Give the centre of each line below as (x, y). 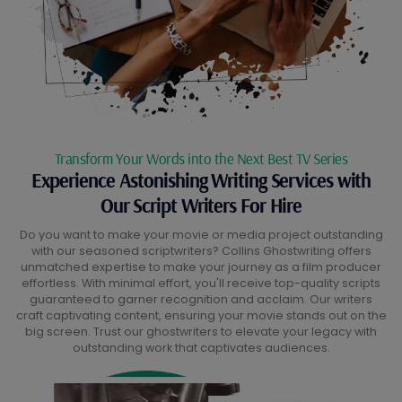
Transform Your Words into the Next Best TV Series (201, 158)
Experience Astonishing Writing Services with (201, 180)
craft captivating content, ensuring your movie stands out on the (201, 315)
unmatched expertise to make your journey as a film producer (201, 267)
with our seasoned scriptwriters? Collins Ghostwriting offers (201, 250)
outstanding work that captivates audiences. (201, 347)
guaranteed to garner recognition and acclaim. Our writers (201, 299)
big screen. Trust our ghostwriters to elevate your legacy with (201, 331)
